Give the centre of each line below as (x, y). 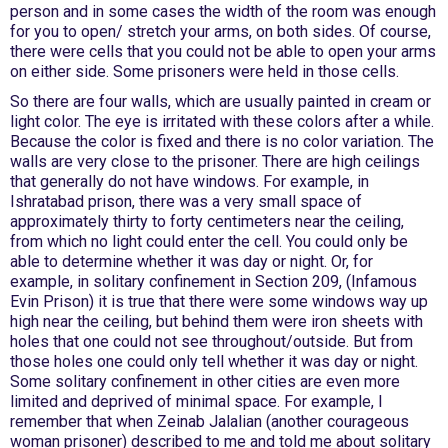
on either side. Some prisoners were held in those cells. (204, 71)
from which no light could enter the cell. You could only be (209, 241)
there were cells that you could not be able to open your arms (223, 51)
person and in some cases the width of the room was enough (223, 11)
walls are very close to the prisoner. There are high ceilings (215, 161)
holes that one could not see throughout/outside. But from (211, 341)
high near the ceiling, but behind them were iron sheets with (216, 321)
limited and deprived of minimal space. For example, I (196, 401)
